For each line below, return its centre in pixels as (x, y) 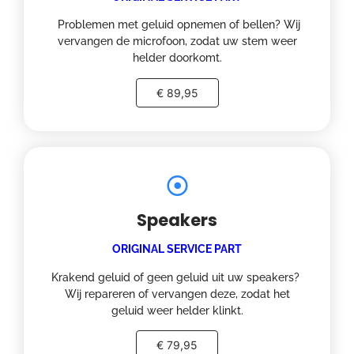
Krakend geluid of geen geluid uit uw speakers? (177, 277)
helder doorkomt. (177, 58)
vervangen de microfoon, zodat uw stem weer (177, 41)
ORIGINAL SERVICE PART (177, 249)
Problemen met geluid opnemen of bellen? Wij (177, 25)
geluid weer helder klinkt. (177, 310)
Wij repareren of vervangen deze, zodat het (177, 294)
